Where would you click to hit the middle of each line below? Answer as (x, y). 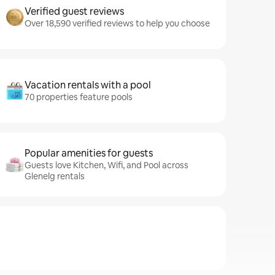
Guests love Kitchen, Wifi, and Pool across (107, 165)
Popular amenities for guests (89, 153)
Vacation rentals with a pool (88, 85)
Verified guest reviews (74, 11)
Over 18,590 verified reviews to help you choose (117, 23)
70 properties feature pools (79, 97)
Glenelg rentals (55, 176)
